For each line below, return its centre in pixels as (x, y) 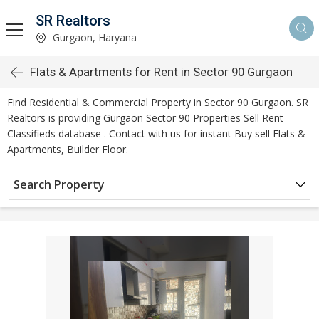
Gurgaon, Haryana (93, 37)
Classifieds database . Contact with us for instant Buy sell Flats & (156, 134)
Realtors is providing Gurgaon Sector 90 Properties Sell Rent (145, 118)
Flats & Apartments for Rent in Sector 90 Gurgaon (161, 72)
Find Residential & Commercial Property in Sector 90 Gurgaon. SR (158, 102)
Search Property (59, 184)
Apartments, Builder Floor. (68, 149)
